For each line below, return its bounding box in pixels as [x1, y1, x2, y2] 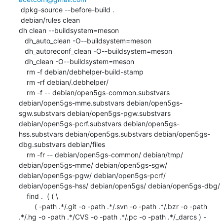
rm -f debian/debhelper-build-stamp [18, 67, 27, 76]
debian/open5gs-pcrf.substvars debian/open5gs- [18, 119, 180, 128]
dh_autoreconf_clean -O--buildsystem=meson [18, 46, 25, 55]
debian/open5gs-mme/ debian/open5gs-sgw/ [18, 160, 167, 169]
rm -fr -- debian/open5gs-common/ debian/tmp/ [18, 150, 27, 159]
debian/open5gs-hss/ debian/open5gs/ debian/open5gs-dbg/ [18, 181, 220, 190]
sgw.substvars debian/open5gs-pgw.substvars [18, 109, 171, 117]
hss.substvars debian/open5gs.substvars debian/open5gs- [18, 129, 210, 138]
